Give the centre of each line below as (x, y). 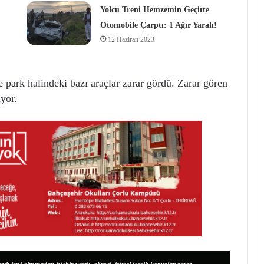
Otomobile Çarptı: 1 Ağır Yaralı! (158, 25)
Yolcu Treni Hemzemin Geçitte (154, 10)
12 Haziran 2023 (131, 39)
